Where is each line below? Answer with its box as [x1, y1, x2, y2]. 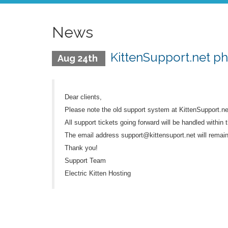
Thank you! [65, 144, 98, 152]
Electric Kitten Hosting [65, 169, 133, 177]
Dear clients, [65, 93, 102, 101]
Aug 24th [57, 53, 100, 64]
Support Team [65, 157, 106, 164]
